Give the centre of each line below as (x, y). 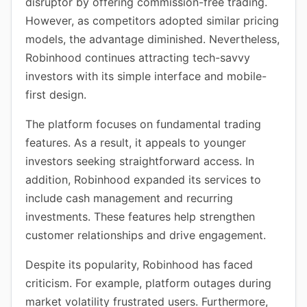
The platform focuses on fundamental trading (143, 124)
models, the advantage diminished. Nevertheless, (152, 39)
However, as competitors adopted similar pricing (152, 21)
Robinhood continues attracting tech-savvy (138, 58)
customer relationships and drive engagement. (146, 235)
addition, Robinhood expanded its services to (143, 180)
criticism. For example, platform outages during (148, 283)
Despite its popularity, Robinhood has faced (139, 265)
